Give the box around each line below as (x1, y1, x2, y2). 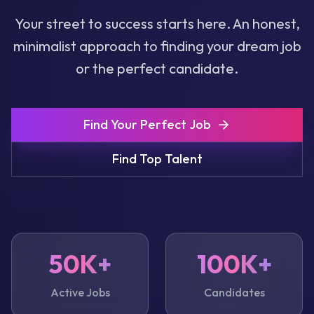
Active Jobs (50, 285, 110, 299)
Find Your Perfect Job (83, 116, 211, 132)
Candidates (203, 285, 265, 299)
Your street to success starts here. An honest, (14, 15, 300, 32)
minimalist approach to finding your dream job (13, 37, 301, 55)
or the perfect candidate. (76, 60, 238, 77)
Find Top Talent (111, 151, 203, 167)
